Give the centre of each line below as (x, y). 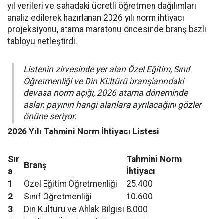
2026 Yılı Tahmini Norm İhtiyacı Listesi (83, 131)
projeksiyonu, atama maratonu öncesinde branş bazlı (107, 29)
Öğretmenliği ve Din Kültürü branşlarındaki (104, 81)
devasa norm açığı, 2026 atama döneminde (106, 93)
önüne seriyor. (50, 116)
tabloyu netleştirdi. (42, 41)
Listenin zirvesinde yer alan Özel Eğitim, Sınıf (107, 69)
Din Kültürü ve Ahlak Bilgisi (74, 209)
